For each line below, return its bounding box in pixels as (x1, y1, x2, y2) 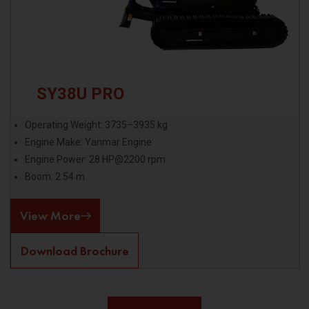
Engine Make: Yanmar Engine (24, 137, 152, 148)
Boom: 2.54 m (24, 171, 85, 183)
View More (19, 208, 81, 224)
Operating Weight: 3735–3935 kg (24, 119, 168, 131)
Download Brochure (20, 242, 129, 259)
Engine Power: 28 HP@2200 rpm (24, 154, 166, 166)
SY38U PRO (36, 83, 124, 103)
